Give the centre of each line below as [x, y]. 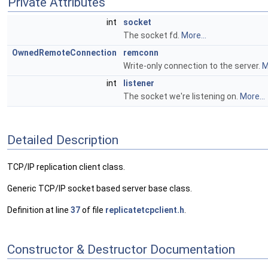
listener [139, 83]
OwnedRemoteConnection [64, 53]
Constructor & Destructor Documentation [121, 250]
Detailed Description [63, 140]
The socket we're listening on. [182, 97]
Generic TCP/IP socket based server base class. [100, 188]
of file [93, 210]
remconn [141, 53]
